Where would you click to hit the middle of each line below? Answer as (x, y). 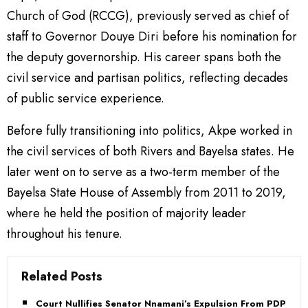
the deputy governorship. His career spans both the (144, 57)
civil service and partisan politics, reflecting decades (147, 78)
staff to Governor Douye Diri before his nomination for (152, 36)
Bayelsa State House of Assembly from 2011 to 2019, (146, 192)
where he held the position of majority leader (126, 213)
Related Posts (62, 276)
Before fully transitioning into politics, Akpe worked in (150, 131)
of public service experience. (86, 98)
